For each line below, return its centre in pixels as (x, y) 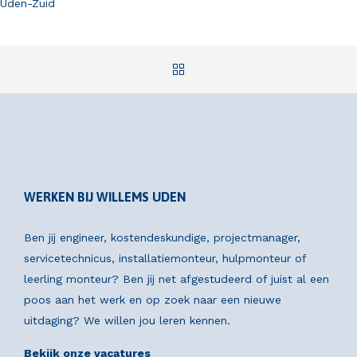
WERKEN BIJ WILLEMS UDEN (105, 197)
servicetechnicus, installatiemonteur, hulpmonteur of (165, 259)
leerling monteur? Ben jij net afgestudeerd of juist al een (177, 279)
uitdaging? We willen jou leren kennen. (127, 321)
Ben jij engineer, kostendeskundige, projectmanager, (162, 238)
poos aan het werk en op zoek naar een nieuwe (153, 300)
